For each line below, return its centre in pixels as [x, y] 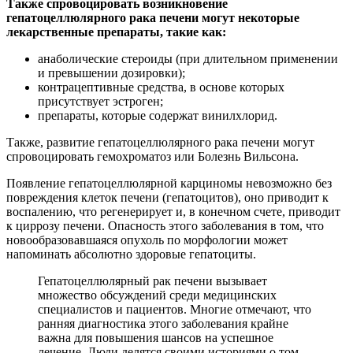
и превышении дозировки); [111, 73]
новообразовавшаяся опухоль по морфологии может [147, 240]
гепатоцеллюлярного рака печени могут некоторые [153, 18]
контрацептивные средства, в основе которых [161, 87]
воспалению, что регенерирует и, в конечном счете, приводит [173, 212]
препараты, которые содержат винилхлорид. [158, 116]
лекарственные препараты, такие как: [116, 32]
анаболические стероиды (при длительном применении [188, 59]
